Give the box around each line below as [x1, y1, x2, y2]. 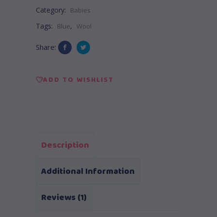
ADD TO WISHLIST [43, 74, 114, 85]
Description [41, 138, 89, 152]
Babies [70, 5, 91, 15]
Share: [36, 42, 56, 52]
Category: [36, 5, 68, 15]
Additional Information [41, 164, 135, 178]
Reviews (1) [41, 190, 87, 204]
